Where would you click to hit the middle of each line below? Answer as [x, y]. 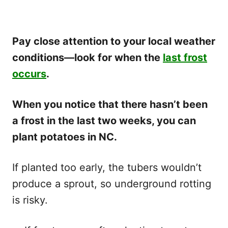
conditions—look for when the [88, 57]
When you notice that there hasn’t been [110, 104]
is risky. [30, 200]
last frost [185, 57]
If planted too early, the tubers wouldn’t [107, 167]
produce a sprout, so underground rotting [112, 183]
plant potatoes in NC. [65, 137]
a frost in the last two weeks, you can [104, 120]
